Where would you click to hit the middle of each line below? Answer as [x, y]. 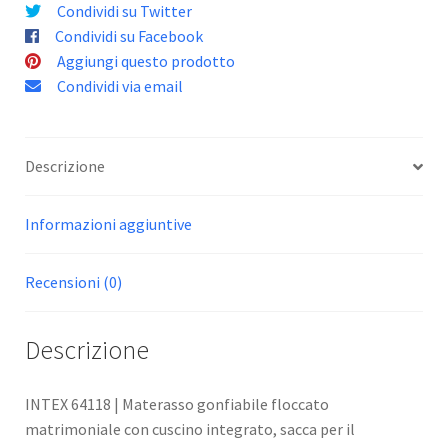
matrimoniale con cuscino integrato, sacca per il [190, 428]
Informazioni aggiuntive [108, 224]
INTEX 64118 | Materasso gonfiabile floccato [177, 403]
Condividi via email [120, 85]
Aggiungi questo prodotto [146, 60]
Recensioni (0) [73, 282]
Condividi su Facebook [129, 35]
